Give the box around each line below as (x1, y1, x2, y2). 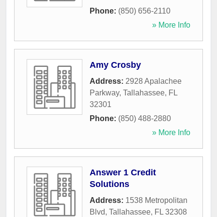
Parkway (90, 89, 119, 97)
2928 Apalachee (125, 77, 182, 86)
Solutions (90, 179, 129, 189)
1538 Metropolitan (125, 196, 187, 205)
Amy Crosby (90, 60, 141, 70)
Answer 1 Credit (90, 168, 156, 178)
